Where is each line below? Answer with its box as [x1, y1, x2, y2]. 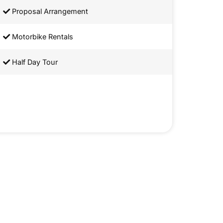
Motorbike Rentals [10, 32, 73, 41]
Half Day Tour [10, 58, 58, 67]
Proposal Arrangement [10, 7, 88, 16]
